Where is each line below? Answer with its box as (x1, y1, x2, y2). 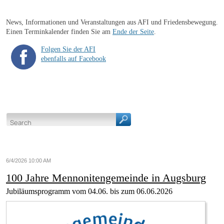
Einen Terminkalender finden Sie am (6, 27, 112, 35)
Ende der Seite (112, 27, 154, 35)
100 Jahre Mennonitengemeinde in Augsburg (6, 171, 206, 184)
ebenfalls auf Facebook (41, 54, 106, 62)
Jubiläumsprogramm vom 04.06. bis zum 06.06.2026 (6, 186, 172, 195)
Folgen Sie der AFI (41, 44, 95, 53)
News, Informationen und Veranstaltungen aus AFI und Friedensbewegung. (6, 17, 218, 26)
